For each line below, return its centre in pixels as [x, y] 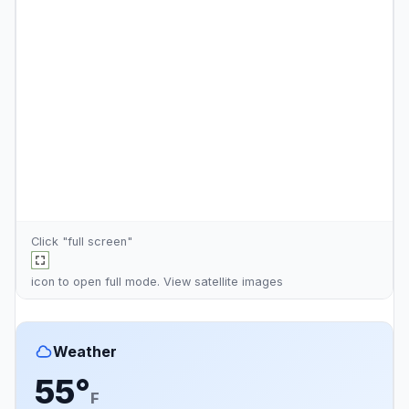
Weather [85, 351]
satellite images [239, 282]
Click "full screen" [82, 241]
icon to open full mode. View [113, 282]
